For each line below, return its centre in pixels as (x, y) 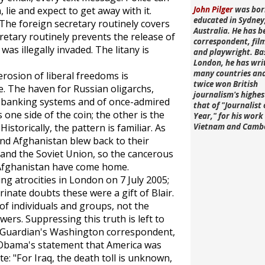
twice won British (225, 84)
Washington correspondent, (111, 232)
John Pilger (213, 9)
